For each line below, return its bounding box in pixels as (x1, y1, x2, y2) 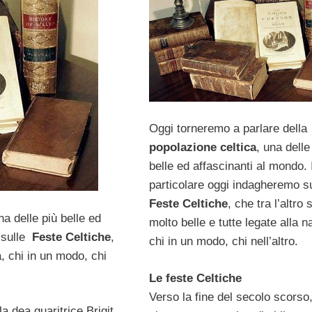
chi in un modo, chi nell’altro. (148, 235, 298, 249)
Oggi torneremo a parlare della (148, 122, 307, 136)
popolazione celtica (148, 141, 256, 155)
